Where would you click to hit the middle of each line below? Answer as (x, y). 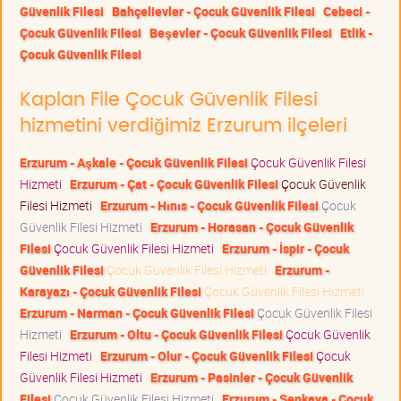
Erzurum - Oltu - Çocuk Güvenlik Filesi (176, 335)
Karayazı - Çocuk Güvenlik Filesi (111, 292)
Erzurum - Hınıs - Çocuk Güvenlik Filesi (209, 206)
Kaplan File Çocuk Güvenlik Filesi (169, 100)
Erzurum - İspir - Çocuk (286, 249)
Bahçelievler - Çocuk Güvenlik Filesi (213, 12)
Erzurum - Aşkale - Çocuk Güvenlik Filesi (134, 163)
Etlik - (356, 33)
